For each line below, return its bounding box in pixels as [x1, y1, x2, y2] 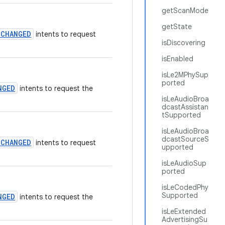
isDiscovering [162, 38, 205, 47]
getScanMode [162, 6, 208, 15]
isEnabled [162, 54, 193, 63]
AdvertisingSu [162, 215, 207, 224]
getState [162, 22, 192, 31]
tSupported [162, 110, 201, 120]
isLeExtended [162, 207, 206, 216]
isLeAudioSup [162, 159, 206, 168]
